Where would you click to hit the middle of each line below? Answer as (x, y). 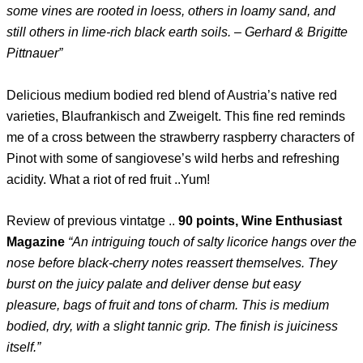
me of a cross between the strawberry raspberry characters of (180, 137)
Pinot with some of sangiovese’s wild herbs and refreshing (173, 158)
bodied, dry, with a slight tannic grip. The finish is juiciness (172, 326)
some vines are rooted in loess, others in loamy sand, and (171, 11)
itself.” (23, 347)
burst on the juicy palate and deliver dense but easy (154, 284)
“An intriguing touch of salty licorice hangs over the (212, 241)
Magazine (36, 241)
